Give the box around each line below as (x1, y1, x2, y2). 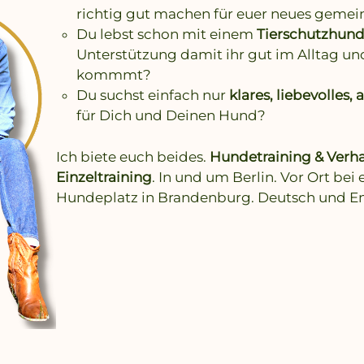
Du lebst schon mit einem (76, 26, 258, 43)
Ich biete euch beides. (55, 148, 210, 165)
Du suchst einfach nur (76, 87, 230, 104)
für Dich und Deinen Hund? (76, 107, 266, 124)
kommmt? (76, 67, 152, 84)
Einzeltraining (55, 168, 152, 185)
